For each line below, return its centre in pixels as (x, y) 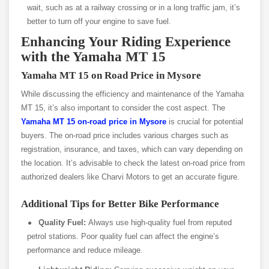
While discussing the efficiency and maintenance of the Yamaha (132, 94)
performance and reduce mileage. (85, 250)
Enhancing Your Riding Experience (126, 42)
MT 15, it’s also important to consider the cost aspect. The (123, 108)
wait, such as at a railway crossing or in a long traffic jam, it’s (134, 8)
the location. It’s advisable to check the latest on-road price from (133, 163)
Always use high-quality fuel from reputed (160, 223)
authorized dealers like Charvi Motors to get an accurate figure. (130, 177)
